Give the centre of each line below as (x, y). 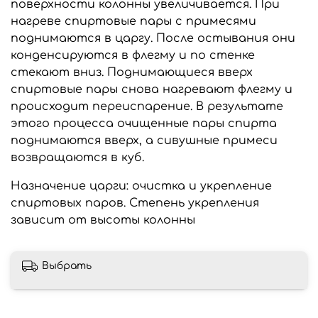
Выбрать (67, 266)
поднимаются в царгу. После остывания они (153, 38)
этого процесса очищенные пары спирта (144, 123)
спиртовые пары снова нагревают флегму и (152, 89)
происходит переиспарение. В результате (147, 106)
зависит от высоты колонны (103, 220)
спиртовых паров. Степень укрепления (135, 203)
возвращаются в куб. (77, 157)
